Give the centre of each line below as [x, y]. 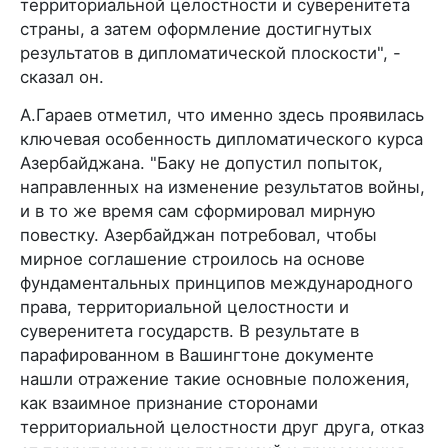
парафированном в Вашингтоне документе [197, 355]
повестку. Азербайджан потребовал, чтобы [198, 235]
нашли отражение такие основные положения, [215, 379]
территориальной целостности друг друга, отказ [222, 427]
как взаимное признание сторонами [169, 403]
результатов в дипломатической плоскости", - [210, 53]
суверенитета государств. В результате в [189, 331]
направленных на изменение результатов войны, [222, 187]
